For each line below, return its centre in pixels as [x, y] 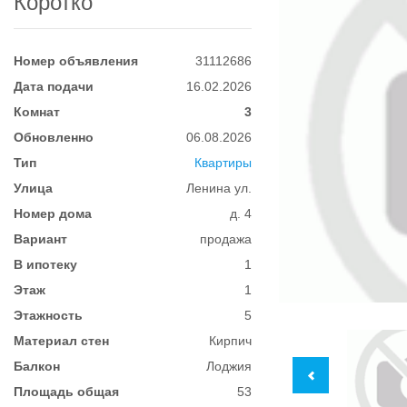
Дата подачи [54, 86]
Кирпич [231, 341]
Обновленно [54, 137]
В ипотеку [45, 264]
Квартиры [223, 163]
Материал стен [61, 341]
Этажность [48, 315]
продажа [226, 239]
